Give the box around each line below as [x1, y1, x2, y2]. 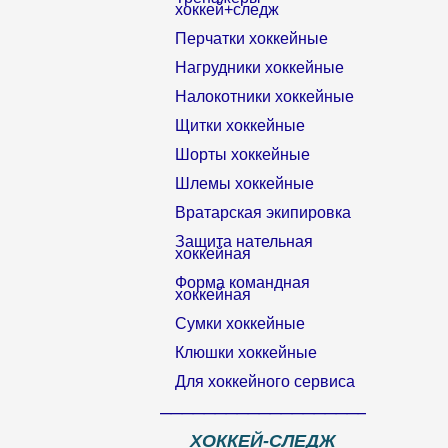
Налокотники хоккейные [175, 88, 354, 105]
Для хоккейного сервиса [175, 373, 355, 390]
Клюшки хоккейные [175, 344, 317, 361]
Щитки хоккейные [175, 117, 305, 134]
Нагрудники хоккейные [175, 59, 344, 76]
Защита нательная [175, 233, 313, 250]
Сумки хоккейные [175, 315, 305, 332]
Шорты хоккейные [175, 146, 310, 163]
